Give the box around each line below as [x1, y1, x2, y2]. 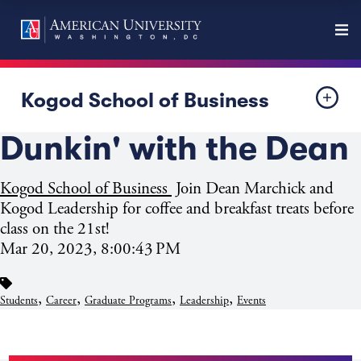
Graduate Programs [85, 293, 172, 309]
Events [237, 293, 266, 309]
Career [46, 293, 77, 309]
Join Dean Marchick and [172, 178, 334, 199]
